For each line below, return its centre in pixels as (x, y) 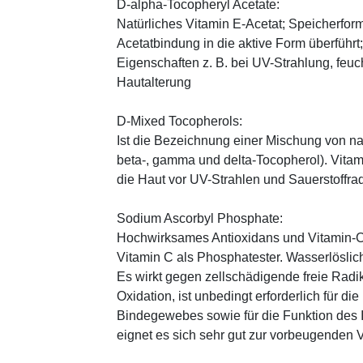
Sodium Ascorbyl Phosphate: (200, 218)
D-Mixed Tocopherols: (179, 121)
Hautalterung (154, 82)
